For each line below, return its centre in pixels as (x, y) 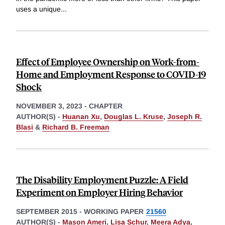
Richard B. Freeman (76, 127)
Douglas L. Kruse (134, 116)
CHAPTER (106, 106)
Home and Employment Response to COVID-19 (111, 74)
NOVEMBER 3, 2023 (49, 106)
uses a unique (38, 9)
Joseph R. (185, 116)
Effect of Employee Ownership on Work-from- (108, 61)
